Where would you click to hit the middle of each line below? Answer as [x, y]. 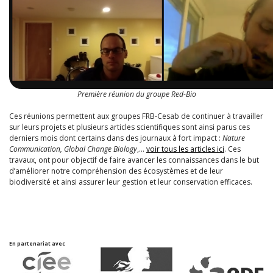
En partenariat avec [37, 243]
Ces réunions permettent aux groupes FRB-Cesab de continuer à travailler [136, 116]
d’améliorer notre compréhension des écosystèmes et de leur [116, 171]
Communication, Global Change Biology [73, 149]
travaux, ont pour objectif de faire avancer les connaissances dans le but [134, 160]
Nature [234, 138]
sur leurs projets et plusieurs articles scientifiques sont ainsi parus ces [129, 127]
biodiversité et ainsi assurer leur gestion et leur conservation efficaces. [131, 182]
